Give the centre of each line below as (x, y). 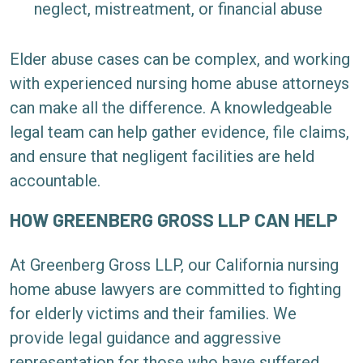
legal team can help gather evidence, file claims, (179, 132)
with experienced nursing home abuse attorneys (179, 83)
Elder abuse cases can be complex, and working (180, 59)
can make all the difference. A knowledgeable (171, 108)
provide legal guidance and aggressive (145, 338)
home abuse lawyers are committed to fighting (175, 289)
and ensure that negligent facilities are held (162, 156)
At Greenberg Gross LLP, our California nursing (174, 265)
